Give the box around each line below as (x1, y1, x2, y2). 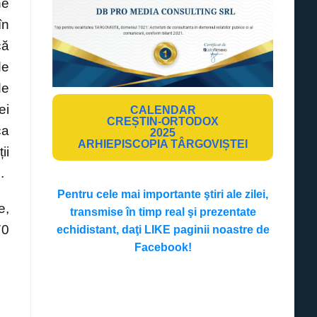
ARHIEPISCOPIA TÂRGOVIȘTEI (78, 138, 248, 151)
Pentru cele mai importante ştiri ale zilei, (57, 188, 269, 201)
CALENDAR (129, 104, 196, 117)
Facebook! (134, 241, 192, 254)
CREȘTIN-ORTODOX (107, 115, 219, 128)
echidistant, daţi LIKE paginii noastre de (56, 224, 270, 236)
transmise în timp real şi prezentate (69, 206, 256, 219)
